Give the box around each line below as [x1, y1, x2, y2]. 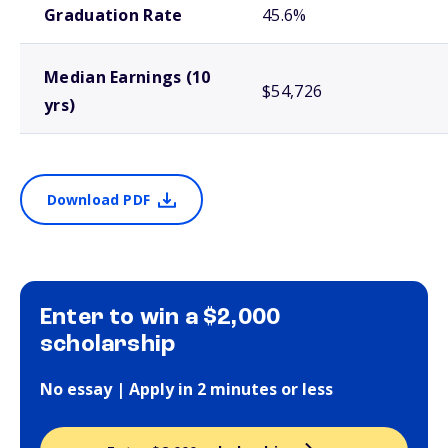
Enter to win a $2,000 [40, 306, 281, 330]
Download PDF [46, 190, 150, 209]
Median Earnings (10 [44, 66, 211, 88]
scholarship [40, 333, 176, 357]
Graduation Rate [44, 4, 183, 26]
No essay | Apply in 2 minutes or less [40, 378, 333, 400]
